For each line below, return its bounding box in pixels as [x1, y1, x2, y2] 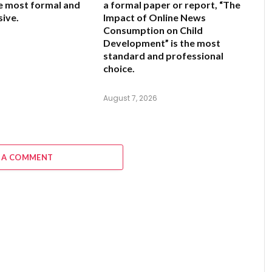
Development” [103, 37, 169, 49]
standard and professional [103, 50, 223, 62]
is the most [169, 37, 220, 49]
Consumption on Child [103, 24, 203, 36]
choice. [103, 63, 135, 75]
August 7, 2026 [103, 93, 157, 104]
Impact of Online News [103, 12, 206, 24]
